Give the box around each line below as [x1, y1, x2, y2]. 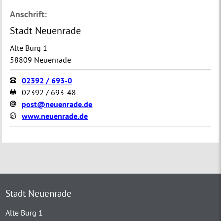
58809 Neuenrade [10, 54, 72, 65]
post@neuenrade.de [22, 99, 93, 109]
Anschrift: [10, 8, 47, 20]
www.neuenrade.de [22, 110, 88, 121]
